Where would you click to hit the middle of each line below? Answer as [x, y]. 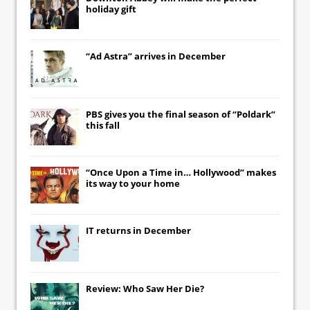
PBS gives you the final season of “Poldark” [181, 114]
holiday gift [111, 9]
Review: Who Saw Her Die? [145, 288]
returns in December [143, 230]
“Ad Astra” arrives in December [156, 56]
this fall [103, 125]
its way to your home [133, 183]
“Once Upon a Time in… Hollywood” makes [181, 172]
